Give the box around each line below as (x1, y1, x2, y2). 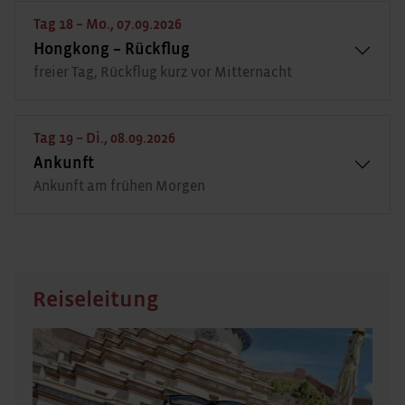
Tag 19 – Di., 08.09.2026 (33, 130, 175, 146)
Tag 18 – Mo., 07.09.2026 (33, 16, 182, 32)
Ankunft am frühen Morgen (33, 178, 205, 193)
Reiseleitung (33, 287, 158, 311)
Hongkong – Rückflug (33, 41, 190, 58)
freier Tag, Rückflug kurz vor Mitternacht (33, 64, 292, 80)
